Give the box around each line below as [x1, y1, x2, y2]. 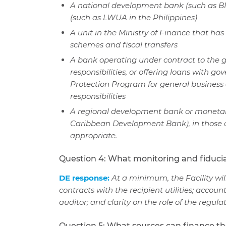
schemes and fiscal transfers [70, 40, 178, 50]
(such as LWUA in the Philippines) [70, 13, 198, 23]
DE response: [59, 173, 112, 183]
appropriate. [70, 131, 118, 141]
